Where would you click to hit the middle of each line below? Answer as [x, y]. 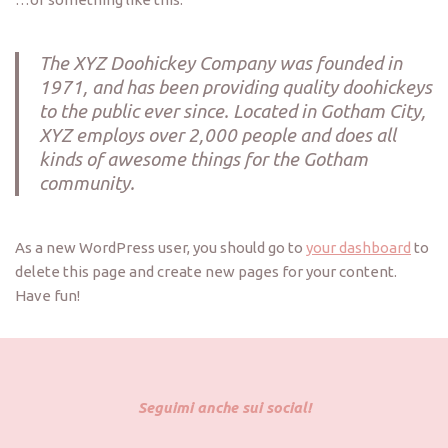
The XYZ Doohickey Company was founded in [220, 63]
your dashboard [358, 247]
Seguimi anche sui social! [224, 407]
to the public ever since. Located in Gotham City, [232, 111]
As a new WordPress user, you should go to [160, 247]
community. [87, 183]
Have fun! [47, 295]
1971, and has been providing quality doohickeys [235, 87]
